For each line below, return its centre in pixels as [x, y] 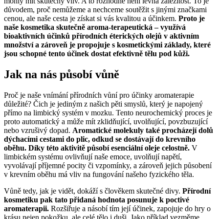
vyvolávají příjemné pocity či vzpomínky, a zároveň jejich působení [108, 165]
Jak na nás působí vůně [62, 74]
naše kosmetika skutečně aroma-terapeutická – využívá [95, 27]
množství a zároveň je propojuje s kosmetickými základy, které [107, 44]
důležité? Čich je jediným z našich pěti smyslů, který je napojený [103, 104]
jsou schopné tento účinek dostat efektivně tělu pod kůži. [97, 53]
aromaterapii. [26, 208]
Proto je [192, 18]
